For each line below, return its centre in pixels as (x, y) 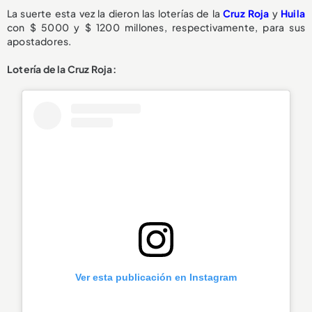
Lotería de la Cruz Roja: (62, 69)
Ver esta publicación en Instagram (156, 278)
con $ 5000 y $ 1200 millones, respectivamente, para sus (156, 27)
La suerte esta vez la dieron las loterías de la (114, 13)
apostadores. (39, 41)
